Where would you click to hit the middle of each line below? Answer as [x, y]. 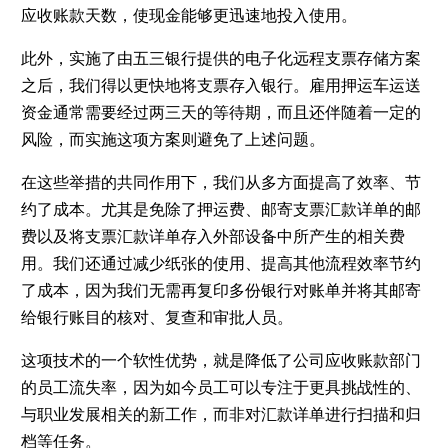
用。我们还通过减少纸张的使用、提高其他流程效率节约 [220, 263]
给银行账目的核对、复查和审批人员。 [156, 317]
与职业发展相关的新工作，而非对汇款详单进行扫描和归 [220, 414]
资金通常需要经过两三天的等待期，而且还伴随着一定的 [220, 112]
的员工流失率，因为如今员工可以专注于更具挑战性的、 [220, 387]
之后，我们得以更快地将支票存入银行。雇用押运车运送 [220, 85]
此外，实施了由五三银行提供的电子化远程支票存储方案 [220, 58]
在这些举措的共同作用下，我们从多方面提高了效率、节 [220, 182]
